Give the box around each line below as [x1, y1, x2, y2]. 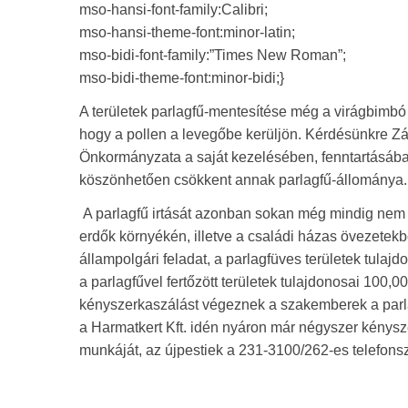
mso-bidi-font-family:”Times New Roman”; [79, 46, 346, 63]
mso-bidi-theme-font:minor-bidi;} [79, 69, 284, 86]
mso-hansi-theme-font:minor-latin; [79, 24, 295, 40]
